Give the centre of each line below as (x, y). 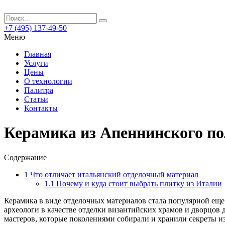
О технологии (48, 81)
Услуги (36, 63)
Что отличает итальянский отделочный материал (113, 174)
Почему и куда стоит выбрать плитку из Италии (138, 183)
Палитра (39, 90)
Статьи (36, 99)
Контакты (41, 108)
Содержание (25, 157)
